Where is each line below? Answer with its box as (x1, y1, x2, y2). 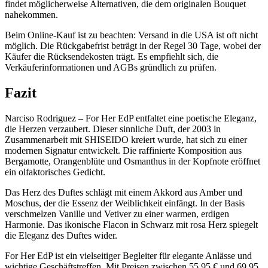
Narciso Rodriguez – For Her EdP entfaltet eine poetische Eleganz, (5, 112, 257, 123)
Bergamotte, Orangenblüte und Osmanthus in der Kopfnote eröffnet (5, 156, 260, 166)
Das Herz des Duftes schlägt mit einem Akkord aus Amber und (5, 187, 242, 197)
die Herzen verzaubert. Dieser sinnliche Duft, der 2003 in (5, 123, 221, 134)
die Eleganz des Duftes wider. (5, 230, 117, 240)
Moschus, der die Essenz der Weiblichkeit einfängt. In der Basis (5, 197, 245, 208)
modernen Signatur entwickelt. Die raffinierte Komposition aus (5, 145, 242, 156)
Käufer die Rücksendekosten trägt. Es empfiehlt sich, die (5, 51, 218, 62)
